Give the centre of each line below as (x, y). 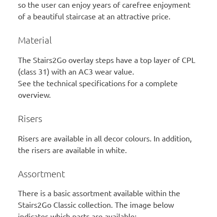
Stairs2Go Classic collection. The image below (96, 205)
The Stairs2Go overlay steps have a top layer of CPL (107, 59)
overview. (35, 94)
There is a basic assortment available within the (99, 193)
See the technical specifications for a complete (98, 83)
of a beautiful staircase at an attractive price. (94, 16)
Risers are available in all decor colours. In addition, (105, 138)
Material (35, 39)
